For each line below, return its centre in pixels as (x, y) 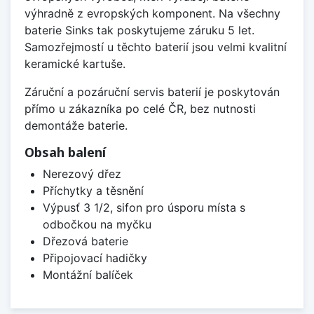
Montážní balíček (88, 274)
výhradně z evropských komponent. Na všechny (152, 13)
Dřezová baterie (85, 241)
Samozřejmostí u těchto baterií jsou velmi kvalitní (156, 47)
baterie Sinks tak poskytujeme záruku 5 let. (139, 30)
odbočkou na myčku (97, 224)
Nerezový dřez (82, 173)
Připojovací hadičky (95, 258)
